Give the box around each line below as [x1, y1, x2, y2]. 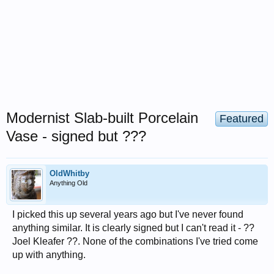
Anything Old [50, 179, 87, 187]
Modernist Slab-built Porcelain [6, 109, 198, 126]
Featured [220, 113, 264, 125]
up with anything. [12, 250, 86, 260]
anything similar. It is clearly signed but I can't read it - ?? [12, 223, 254, 233]
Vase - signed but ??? [6, 128, 146, 144]
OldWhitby [50, 169, 89, 178]
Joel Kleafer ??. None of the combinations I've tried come [12, 236, 258, 246]
